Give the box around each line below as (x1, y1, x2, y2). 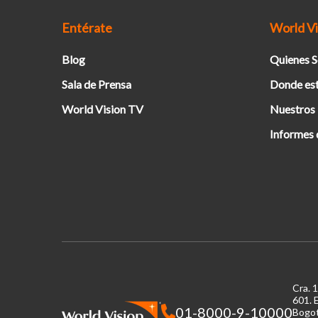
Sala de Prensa (62, 77, 131, 91)
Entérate (62, 20, 112, 35)
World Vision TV (62, 102, 143, 116)
